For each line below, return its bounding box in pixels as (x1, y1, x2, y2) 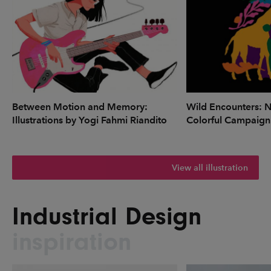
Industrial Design (12, 202, 201, 231)
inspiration (12, 227, 131, 256)
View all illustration (172, 162, 248, 173)
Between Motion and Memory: (12, 101, 148, 113)
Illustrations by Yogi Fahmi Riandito (12, 114, 167, 126)
